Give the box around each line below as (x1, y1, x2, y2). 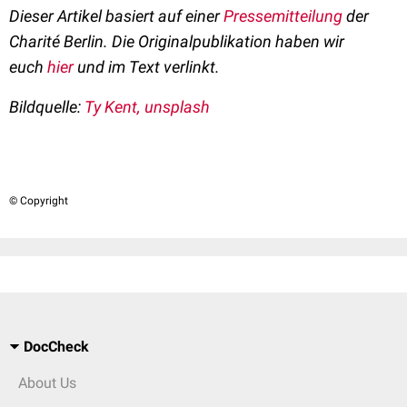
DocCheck (24, 338, 89, 355)
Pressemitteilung (223, 6, 342, 25)
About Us (18, 374, 76, 392)
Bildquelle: (9, 97, 84, 116)
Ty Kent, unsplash (84, 97, 210, 116)
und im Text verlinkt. (74, 57, 220, 76)
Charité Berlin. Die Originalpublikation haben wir (9, 32, 344, 51)
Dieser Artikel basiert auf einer (9, 6, 223, 25)
